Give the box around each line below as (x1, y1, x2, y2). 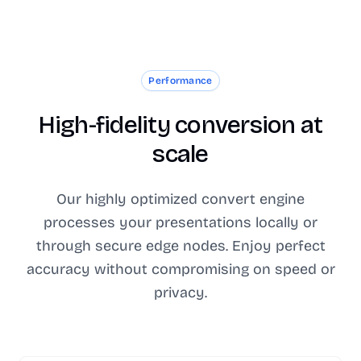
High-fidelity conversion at (38, 110, 323, 139)
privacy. (154, 284, 207, 301)
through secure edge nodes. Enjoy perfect (35, 237, 326, 255)
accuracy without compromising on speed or (26, 260, 335, 278)
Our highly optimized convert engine (56, 190, 305, 208)
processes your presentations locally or (44, 214, 317, 231)
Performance (148, 75, 213, 86)
